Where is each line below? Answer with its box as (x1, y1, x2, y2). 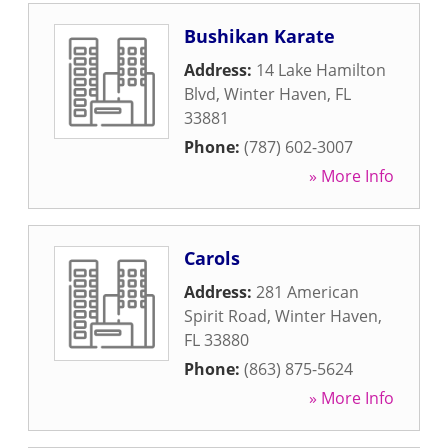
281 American (256, 281, 359, 303)
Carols (184, 246, 240, 270)
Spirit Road (184, 305, 267, 327)
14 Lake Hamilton (256, 59, 386, 81)
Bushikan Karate (184, 24, 335, 48)
